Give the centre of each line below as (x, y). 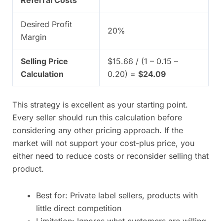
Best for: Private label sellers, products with (117, 196)
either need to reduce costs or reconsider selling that (110, 156)
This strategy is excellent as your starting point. (100, 105)
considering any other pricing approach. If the (98, 130)
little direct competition (79, 208)
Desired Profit (46, 24)
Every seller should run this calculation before (97, 118)
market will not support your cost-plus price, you (103, 143)
